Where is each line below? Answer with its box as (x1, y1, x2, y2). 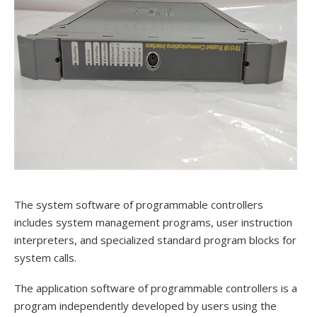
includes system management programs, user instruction (14, 215, 292, 229)
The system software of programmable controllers (14, 197, 263, 212)
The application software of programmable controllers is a (14, 280, 297, 295)
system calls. (14, 250, 76, 265)
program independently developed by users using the (14, 298, 277, 313)
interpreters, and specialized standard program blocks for (14, 233, 296, 247)
